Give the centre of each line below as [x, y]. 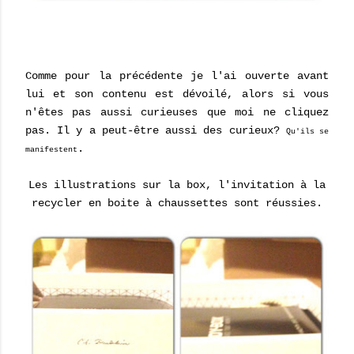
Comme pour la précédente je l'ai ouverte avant [177, 76]
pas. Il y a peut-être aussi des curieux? [156, 130]
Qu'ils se [307, 132]
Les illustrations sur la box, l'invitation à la [177, 185]
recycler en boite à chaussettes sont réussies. [177, 203]
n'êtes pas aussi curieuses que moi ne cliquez [177, 112]
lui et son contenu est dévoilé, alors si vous [177, 94]
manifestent [51, 150]
